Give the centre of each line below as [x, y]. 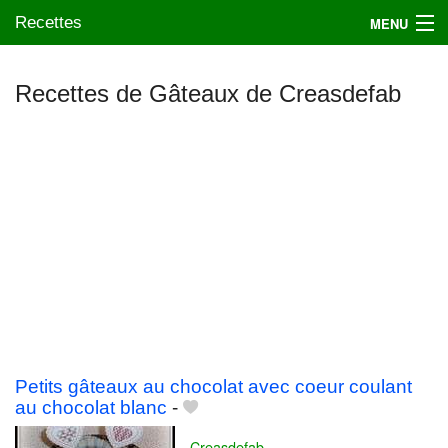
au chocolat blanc [91, 408]
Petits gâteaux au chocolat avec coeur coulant [213, 387]
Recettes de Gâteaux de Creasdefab [208, 93]
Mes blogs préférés [83, 128]
